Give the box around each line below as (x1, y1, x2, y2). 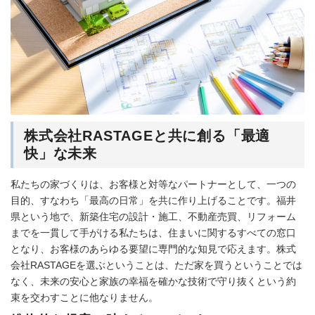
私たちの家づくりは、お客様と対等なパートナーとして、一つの (11, 178, 296, 190)
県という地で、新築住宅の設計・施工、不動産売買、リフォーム (11, 210, 296, 222)
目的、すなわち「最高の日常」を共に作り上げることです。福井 (11, 194, 296, 206)
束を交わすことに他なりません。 (11, 291, 158, 303)
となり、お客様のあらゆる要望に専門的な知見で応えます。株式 (11, 243, 296, 255)
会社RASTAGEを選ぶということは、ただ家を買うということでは (11, 259, 302, 271)
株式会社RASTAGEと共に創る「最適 (24, 127, 271, 143)
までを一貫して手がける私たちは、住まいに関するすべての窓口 (11, 226, 296, 238)
